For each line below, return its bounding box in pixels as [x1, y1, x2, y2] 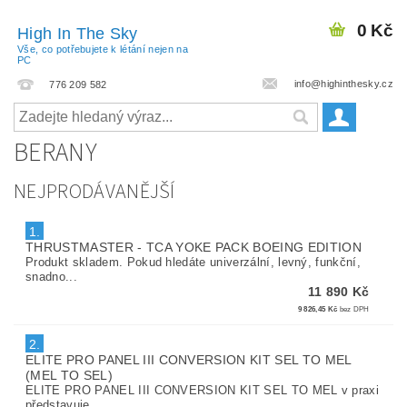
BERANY [14, 134, 97, 171]
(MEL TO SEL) [25, 367, 113, 382]
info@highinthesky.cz [291, 77, 393, 89]
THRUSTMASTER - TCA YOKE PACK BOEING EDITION [25, 239, 362, 254]
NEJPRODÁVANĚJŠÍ [14, 176, 175, 206]
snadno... [25, 269, 78, 283]
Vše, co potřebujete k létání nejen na [17, 44, 188, 55]
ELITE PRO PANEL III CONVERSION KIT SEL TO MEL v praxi [25, 382, 380, 397]
